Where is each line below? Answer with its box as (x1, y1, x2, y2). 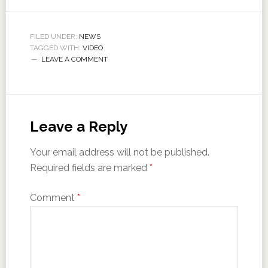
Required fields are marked (29, 162, 150, 173)
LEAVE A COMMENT (41, 54, 108, 63)
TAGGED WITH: (29, 43, 83, 52)
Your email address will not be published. (29, 146, 209, 158)
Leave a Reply (29, 117, 127, 135)
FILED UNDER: (29, 32, 79, 41)
